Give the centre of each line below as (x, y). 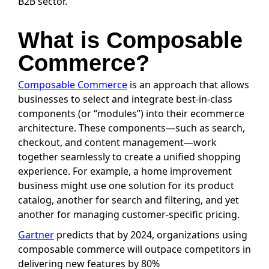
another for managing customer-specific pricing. (129, 214)
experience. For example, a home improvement (125, 171)
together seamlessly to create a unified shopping (129, 156)
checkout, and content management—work (117, 142)
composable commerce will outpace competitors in (134, 249)
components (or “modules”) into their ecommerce (131, 113)
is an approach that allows (188, 84)
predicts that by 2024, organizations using (151, 234)
